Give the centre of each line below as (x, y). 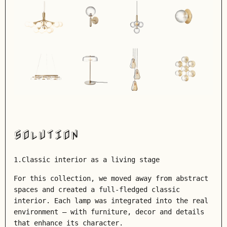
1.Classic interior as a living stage (87, 160)
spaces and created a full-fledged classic (97, 190)
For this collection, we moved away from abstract (111, 178)
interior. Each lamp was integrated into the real (111, 201)
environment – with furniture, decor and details (109, 212)
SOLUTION (46, 135)
